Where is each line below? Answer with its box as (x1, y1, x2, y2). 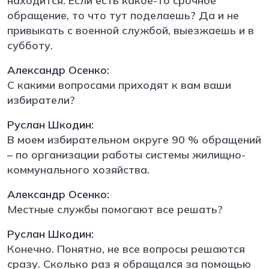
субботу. (7, 38, 56, 52)
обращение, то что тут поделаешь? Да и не (7, 8, 239, 22)
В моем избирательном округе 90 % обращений (7, 132, 261, 147)
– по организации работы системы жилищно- (7, 147, 246, 162)
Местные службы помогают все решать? (7, 202, 226, 216)
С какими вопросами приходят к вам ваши (7, 77, 231, 92)
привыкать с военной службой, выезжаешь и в (7, 23, 254, 37)
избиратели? (7, 92, 75, 107)
